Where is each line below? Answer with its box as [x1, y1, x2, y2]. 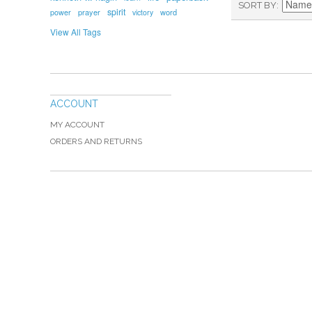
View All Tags [50, 26, 101, 38]
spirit [107, 6, 125, 18]
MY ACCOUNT [50, 120, 104, 130]
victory [132, 7, 153, 17]
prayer [78, 6, 100, 17]
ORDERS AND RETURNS [50, 136, 142, 146]
